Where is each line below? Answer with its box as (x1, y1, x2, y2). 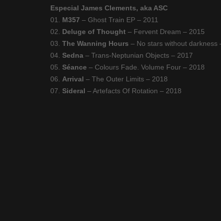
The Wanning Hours (62, 39, 129, 47)
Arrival (62, 75, 84, 83)
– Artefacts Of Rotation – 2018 (85, 87, 182, 95)
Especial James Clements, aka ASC (50, 4, 168, 12)
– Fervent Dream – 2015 (126, 28, 205, 36)
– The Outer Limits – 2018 (84, 75, 168, 83)
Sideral (62, 87, 85, 95)
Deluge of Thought (62, 28, 126, 36)
